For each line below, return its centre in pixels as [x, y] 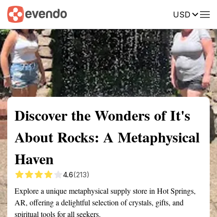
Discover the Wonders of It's [102, 115]
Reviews [200, 14]
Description [154, 14]
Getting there [100, 14]
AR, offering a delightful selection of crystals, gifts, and [99, 202]
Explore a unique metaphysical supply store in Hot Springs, [105, 191]
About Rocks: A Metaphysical [107, 137]
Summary [22, 14]
